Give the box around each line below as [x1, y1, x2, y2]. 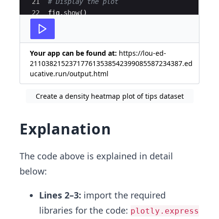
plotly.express [131, 206, 199, 216]
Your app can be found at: [30, 48, 119, 58]
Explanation [20, 118, 111, 139]
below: [20, 165, 47, 177]
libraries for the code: [39, 204, 131, 216]
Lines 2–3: [39, 189, 81, 201]
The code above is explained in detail [20, 150, 173, 162]
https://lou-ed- [119, 48, 166, 58]
